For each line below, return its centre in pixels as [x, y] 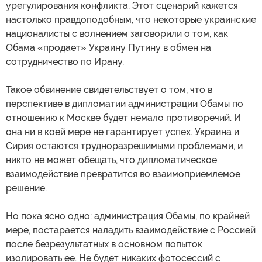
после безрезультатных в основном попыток [104, 244]
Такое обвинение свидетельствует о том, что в [109, 90]
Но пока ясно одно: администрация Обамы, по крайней [128, 216]
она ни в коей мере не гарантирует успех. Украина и [123, 132]
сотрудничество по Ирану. [65, 62]
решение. [26, 188]
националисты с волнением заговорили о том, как [117, 34]
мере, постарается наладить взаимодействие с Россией [131, 230]
